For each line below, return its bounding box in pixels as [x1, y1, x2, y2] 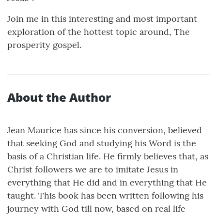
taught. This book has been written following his [7, 190, 203, 201]
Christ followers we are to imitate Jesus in [7, 164, 178, 175]
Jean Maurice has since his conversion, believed [7, 124, 202, 136]
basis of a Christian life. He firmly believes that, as [7, 151, 208, 162]
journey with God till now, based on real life [7, 203, 186, 215]
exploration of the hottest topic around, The [7, 26, 190, 38]
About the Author [7, 89, 111, 106]
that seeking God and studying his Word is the [7, 138, 196, 149]
